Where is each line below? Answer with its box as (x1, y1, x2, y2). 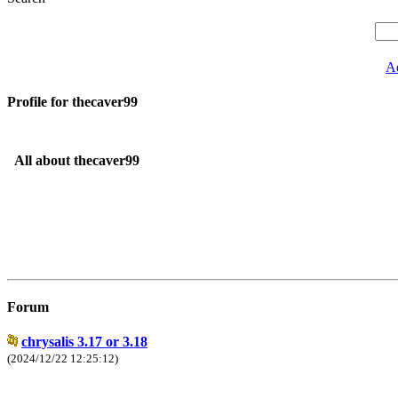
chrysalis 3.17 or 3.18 (21, 334, 147, 350)
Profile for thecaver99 (7, 94, 138, 110)
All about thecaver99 (14, 152, 139, 168)
